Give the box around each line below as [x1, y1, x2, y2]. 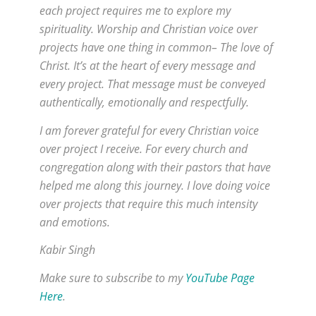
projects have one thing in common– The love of [39, 39, 273, 56]
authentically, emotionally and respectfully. [39, 95, 249, 111]
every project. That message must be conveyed [39, 76, 265, 92]
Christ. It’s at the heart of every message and [39, 58, 255, 74]
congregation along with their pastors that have [39, 159, 271, 175]
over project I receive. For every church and [39, 140, 248, 157]
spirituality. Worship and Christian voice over [39, 21, 257, 37]
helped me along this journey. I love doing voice [39, 177, 270, 193]
